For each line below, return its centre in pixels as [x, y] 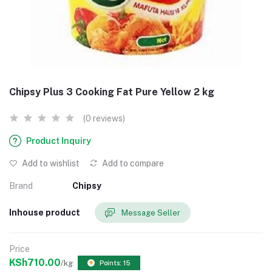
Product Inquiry [59, 141]
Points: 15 [115, 263]
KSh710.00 [35, 263]
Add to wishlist [50, 163]
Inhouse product [45, 212]
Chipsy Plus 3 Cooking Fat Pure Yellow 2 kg [112, 92]
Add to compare [132, 163]
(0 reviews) [104, 118]
